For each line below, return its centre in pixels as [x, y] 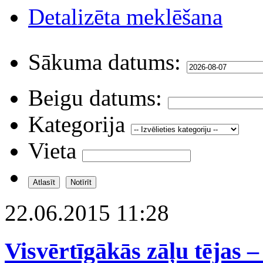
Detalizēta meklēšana [125, 16]
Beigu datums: [95, 97]
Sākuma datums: [104, 62]
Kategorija [77, 124]
